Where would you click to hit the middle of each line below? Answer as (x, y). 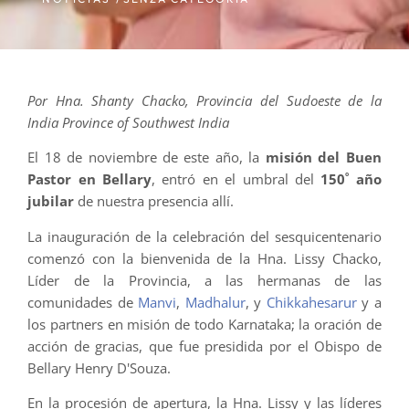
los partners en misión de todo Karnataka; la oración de (204, 324)
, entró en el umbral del (236, 179)
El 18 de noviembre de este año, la (147, 157)
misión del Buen (323, 157)
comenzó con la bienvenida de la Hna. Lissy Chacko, (204, 258)
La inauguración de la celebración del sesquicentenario (204, 236)
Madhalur (215, 302)
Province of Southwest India (146, 122)
